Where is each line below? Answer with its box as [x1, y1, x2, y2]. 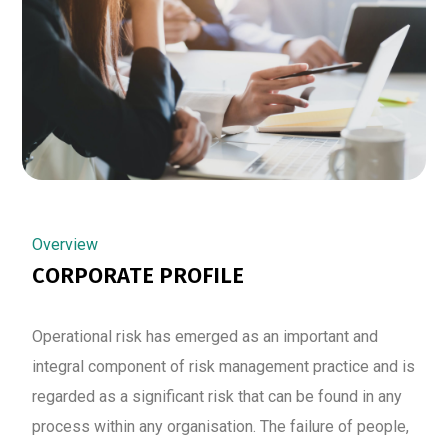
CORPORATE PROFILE [32, 262, 244, 289]
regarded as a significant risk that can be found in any [32, 387, 402, 406]
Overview [32, 235, 98, 254]
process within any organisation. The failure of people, [32, 417, 409, 436]
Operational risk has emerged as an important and [32, 327, 378, 346]
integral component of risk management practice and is [32, 357, 415, 376]
